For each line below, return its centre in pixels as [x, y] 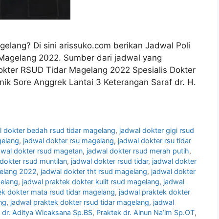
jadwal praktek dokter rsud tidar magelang [80, 202]
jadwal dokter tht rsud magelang [94, 172]
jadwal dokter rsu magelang [68, 141]
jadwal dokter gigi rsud [157, 131]
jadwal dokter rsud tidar [109, 161]
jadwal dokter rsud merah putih [138, 151]
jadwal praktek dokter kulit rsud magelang [91, 182]
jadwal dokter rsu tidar [154, 141]
